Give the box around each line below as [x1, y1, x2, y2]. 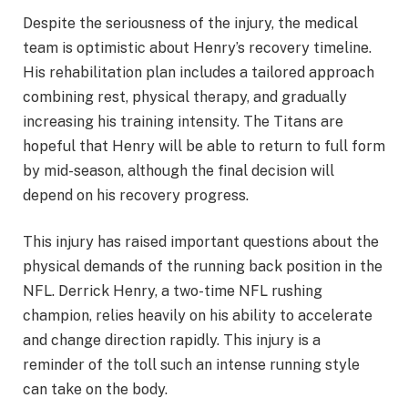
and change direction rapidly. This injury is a [23, 331, 321, 350]
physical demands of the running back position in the [23, 258, 382, 276]
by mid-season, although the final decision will [23, 161, 334, 179]
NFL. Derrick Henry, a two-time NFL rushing [23, 282, 322, 301]
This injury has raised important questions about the [23, 233, 379, 251]
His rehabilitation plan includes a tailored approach [23, 63, 374, 81]
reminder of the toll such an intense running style [23, 356, 360, 374]
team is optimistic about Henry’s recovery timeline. [23, 38, 372, 56]
